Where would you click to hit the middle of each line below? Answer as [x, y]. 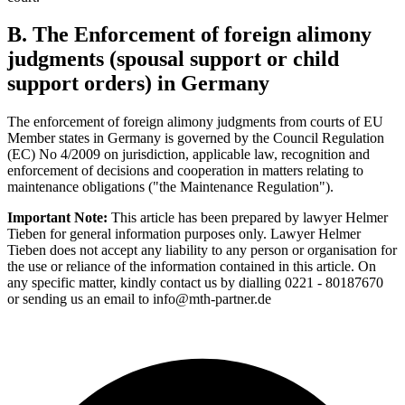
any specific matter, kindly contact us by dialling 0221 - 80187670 [195, 283]
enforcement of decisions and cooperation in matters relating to [185, 171]
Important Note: [59, 218]
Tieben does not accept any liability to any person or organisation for [202, 250]
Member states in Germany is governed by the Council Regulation [196, 138]
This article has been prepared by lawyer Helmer [250, 218]
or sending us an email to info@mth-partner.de [139, 299]
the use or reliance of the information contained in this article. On [192, 267]
